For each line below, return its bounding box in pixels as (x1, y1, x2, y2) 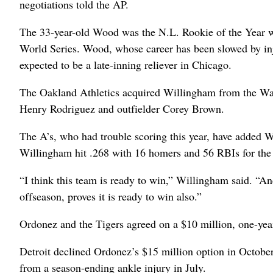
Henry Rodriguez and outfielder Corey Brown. (19, 101, 224, 116)
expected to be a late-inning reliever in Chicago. (19, 57, 232, 72)
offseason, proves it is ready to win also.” (19, 189, 202, 204)
